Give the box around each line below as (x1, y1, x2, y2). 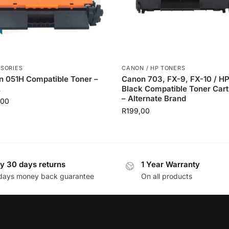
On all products (141, 171, 192, 180)
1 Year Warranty (141, 159, 200, 170)
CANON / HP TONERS (122, 64, 186, 72)
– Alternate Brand (122, 94, 187, 104)
